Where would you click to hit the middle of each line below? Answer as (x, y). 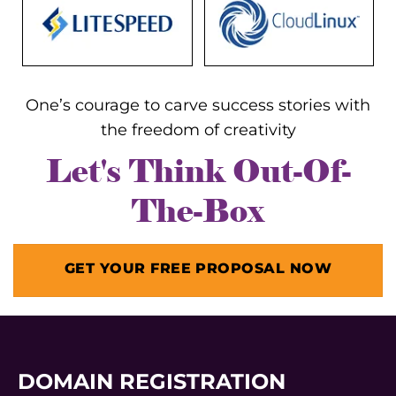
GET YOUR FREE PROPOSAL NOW (198, 269)
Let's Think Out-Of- (198, 171)
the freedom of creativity (198, 130)
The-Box (198, 211)
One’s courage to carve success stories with (198, 106)
